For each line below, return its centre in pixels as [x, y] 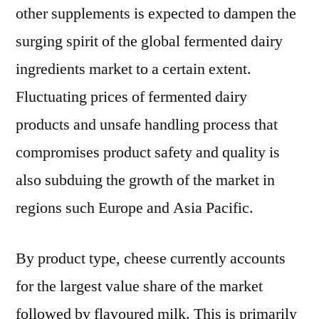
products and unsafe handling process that [147, 125]
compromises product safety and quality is [148, 152]
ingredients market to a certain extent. [134, 69]
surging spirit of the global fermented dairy [149, 41]
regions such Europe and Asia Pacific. [135, 208]
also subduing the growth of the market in [145, 180]
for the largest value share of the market [139, 286]
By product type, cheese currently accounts [151, 258]
